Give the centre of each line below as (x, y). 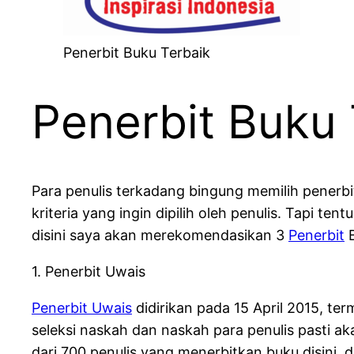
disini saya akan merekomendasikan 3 (160, 235)
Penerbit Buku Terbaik (137, 53)
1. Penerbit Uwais (88, 271)
